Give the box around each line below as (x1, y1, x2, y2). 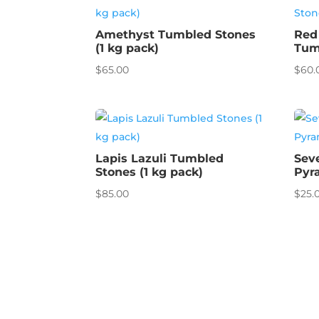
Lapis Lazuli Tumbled (95, 151, 224, 165)
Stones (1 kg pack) (95, 164, 204, 179)
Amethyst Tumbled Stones (95, 27, 256, 41)
